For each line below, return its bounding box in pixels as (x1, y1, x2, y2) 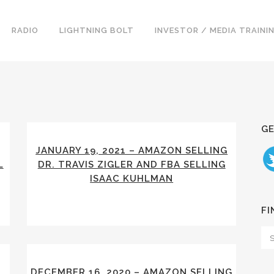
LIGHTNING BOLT (59, 26, 134, 35)
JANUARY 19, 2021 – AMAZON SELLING (35, 145, 228, 156)
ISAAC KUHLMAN (90, 173, 174, 184)
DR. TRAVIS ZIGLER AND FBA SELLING (37, 159, 226, 170)
